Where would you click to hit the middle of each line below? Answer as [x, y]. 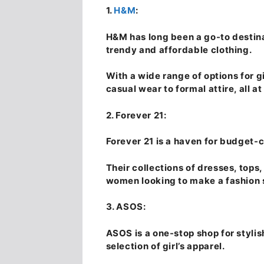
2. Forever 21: [136, 115]
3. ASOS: [126, 207]
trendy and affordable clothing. [179, 49]
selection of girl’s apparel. [165, 246]
